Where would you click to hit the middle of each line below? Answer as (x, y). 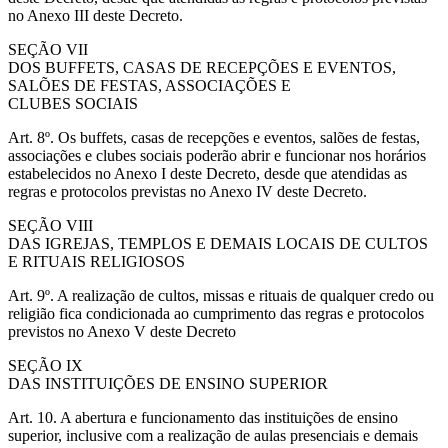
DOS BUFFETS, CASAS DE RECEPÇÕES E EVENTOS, (202, 67)
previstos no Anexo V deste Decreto (122, 331)
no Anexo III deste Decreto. (95, 15)
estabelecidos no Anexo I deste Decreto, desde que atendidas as (207, 173)
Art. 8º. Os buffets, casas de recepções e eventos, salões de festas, (214, 137)
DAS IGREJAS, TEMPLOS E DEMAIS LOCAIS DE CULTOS (218, 243)
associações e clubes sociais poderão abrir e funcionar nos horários (217, 155)
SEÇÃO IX (45, 365)
